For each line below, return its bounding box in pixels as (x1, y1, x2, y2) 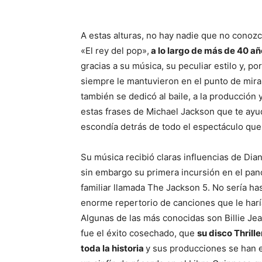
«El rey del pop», (81, 45, 149, 56)
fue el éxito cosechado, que (81, 227, 197, 239)
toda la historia (81, 243, 146, 254)
